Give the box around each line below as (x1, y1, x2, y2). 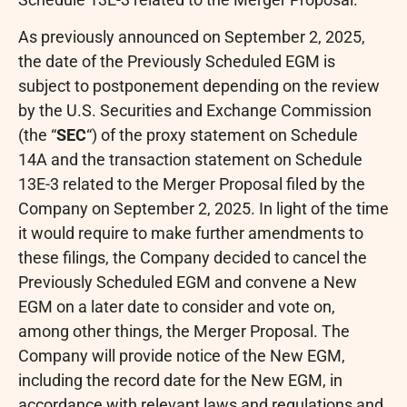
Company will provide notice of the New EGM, (18, 346, 345, 366)
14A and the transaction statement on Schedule (18, 150, 362, 170)
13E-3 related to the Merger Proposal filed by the (18, 174, 365, 194)
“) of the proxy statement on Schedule (86, 125, 358, 145)
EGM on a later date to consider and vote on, (18, 297, 335, 317)
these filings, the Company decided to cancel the (18, 248, 367, 268)
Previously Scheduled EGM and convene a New (18, 273, 357, 293)
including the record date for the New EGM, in (18, 371, 342, 391)
